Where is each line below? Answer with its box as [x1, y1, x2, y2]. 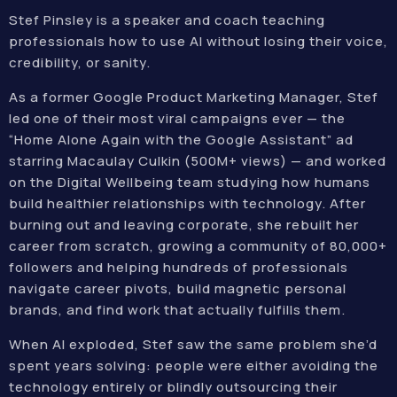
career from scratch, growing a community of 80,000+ [9, 237, 387, 255]
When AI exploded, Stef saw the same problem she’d [9, 335, 378, 354]
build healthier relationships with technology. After [9, 194, 366, 213]
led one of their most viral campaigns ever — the [9, 109, 346, 128]
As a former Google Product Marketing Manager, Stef [9, 88, 378, 106]
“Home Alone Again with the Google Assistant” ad [9, 130, 354, 149]
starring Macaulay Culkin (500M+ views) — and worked [9, 152, 386, 170]
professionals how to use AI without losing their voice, [9, 32, 388, 51]
